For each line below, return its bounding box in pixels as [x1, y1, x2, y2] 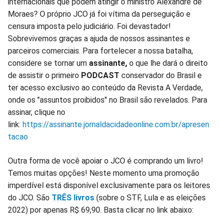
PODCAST [79, 71, 121, 81]
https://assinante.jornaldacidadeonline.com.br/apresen [23, 120, 209, 130]
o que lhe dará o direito [129, 58, 208, 68]
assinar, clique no [8, 108, 65, 117]
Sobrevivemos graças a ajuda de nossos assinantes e [8, 34, 190, 44]
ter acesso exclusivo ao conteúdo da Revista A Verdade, [8, 83, 203, 93]
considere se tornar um [8, 58, 89, 68]
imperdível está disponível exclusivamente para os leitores [8, 181, 210, 191]
